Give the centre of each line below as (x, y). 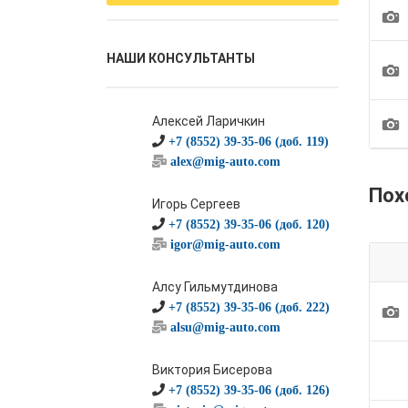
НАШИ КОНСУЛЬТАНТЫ (181, 58)
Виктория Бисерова (212, 370)
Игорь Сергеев (196, 204)
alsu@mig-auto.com (225, 327)
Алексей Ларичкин (209, 121)
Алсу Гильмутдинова (215, 287)
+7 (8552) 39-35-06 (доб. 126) (249, 390)
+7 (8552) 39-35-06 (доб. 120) (249, 224)
